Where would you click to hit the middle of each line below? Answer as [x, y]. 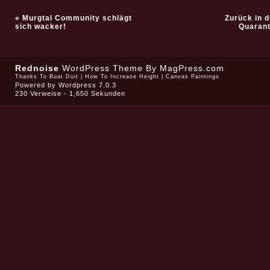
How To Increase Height [122, 77]
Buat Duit [64, 77]
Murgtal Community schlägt [77, 18]
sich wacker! [40, 27]
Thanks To [32, 77]
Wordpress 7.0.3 [87, 85]
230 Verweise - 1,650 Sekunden [70, 93]
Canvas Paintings [192, 77]
